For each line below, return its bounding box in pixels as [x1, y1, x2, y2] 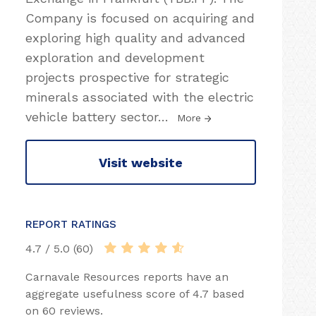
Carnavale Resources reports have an [25, 270, 229, 284]
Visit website [99, 154, 183, 170]
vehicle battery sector [25, 109, 158, 124]
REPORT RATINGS [25, 218, 116, 231]
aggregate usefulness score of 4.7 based [25, 287, 245, 300]
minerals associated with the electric [25, 90, 254, 104]
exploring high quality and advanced [25, 30, 245, 45]
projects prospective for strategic [25, 70, 229, 85]
